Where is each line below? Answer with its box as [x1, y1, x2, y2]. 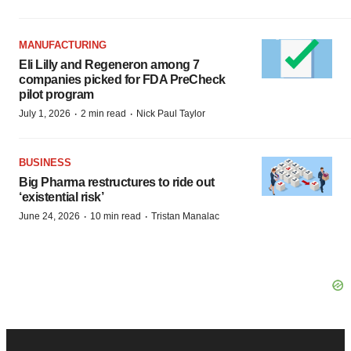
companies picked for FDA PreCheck [19, 72, 226, 86]
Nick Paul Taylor [136, 107, 205, 119]
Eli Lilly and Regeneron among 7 [19, 57, 200, 71]
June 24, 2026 [19, 210, 80, 222]
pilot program [19, 87, 94, 101]
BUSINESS [19, 156, 71, 168]
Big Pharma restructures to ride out [19, 175, 215, 189]
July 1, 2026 [19, 107, 71, 119]
